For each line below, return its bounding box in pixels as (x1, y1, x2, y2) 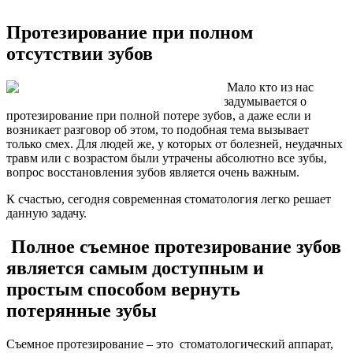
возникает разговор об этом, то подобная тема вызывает (6, 122, 309, 136)
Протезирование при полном (6, 21, 253, 43)
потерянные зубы (6, 299, 166, 321)
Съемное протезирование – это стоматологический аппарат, (6, 336, 333, 351)
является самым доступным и (6, 257, 269, 278)
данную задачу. (6, 206, 87, 220)
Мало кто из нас (224, 80, 314, 94)
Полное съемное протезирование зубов (6, 236, 341, 257)
